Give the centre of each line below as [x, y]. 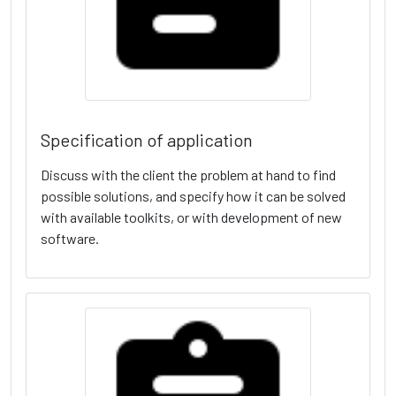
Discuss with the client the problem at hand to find [188, 175]
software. [70, 239]
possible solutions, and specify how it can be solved [193, 196]
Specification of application [147, 140]
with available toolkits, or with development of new [191, 217]
